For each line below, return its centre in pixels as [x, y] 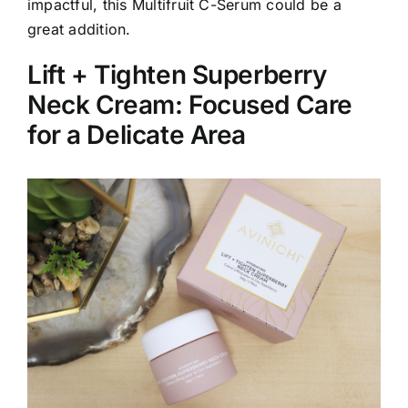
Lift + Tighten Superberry [177, 75]
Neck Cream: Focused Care [190, 105]
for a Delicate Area [137, 135]
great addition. [79, 30]
